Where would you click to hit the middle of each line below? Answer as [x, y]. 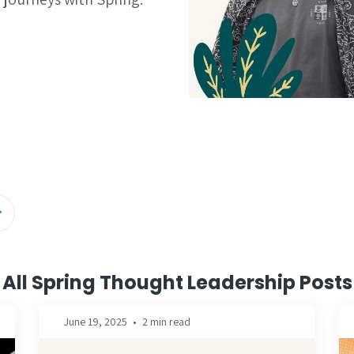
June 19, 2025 [96, 321]
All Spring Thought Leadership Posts [177, 282]
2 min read [166, 321]
